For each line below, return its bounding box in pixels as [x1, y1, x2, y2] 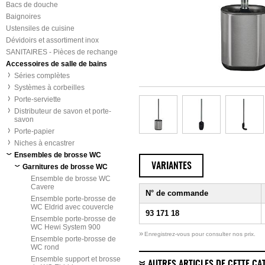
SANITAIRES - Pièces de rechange [6, 48, 118, 56]
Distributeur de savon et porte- [14, 107, 111, 115]
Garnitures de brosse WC [22, 163, 108, 171]
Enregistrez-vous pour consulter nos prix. [144, 231, 256, 237]
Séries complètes [14, 72, 70, 80]
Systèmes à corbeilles [14, 83, 85, 92]
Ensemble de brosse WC [31, 174, 111, 183]
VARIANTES [151, 161, 192, 171]
